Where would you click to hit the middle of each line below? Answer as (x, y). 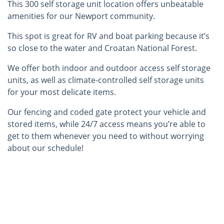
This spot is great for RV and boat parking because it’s (108, 36)
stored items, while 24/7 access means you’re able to (106, 124)
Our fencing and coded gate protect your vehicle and (107, 112)
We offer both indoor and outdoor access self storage (109, 68)
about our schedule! (45, 148)
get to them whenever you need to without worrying (106, 136)
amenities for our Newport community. (81, 16)
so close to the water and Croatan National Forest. (102, 48)
